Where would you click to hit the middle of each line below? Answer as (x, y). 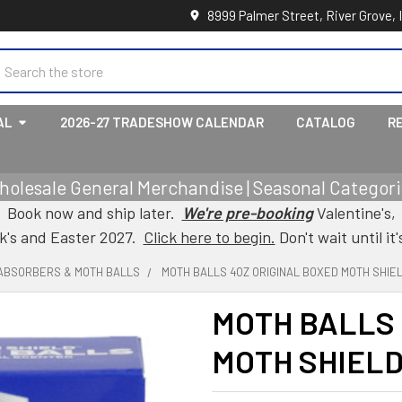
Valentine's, (354, 213)
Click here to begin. (209, 237)
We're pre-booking (247, 213)
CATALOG (326, 122)
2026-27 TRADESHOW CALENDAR (162, 122)
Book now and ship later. (94, 213)
